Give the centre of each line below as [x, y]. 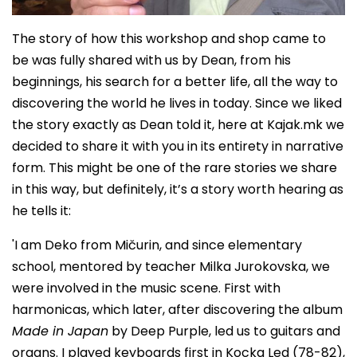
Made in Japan [60, 331]
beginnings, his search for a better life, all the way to [175, 82]
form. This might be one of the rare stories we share [175, 168]
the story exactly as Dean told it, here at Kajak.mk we [178, 125]
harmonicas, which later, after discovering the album [177, 310]
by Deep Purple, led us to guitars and [224, 331]
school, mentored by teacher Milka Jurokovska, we [171, 267]
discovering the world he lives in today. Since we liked [177, 104]
